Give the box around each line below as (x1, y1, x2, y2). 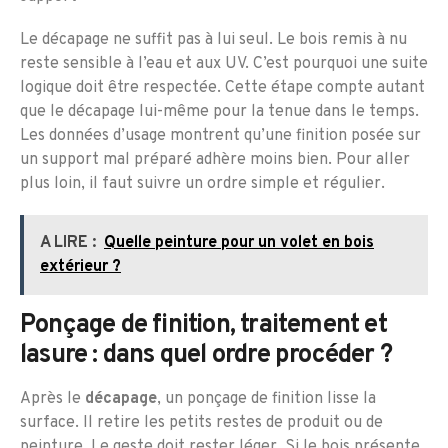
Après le (20, 389, 85, 410)
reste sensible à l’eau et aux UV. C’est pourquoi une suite (20, 54, 428, 75)
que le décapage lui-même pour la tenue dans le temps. (20, 102, 419, 123)
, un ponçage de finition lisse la (157, 389, 376, 410)
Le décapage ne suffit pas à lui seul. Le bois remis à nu (20, 30, 407, 51)
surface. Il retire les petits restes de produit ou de (20, 413, 383, 434)
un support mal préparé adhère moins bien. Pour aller (20, 150, 410, 171)
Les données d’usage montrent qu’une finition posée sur (20, 126, 421, 147)
